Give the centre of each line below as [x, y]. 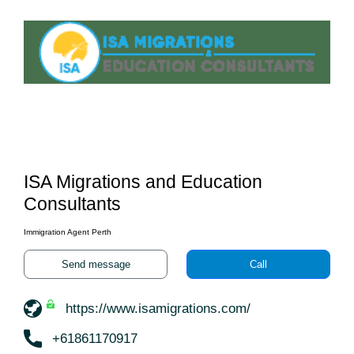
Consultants [72, 204]
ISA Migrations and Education [143, 182]
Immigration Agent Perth [68, 232]
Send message [96, 264]
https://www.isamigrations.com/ [158, 309]
